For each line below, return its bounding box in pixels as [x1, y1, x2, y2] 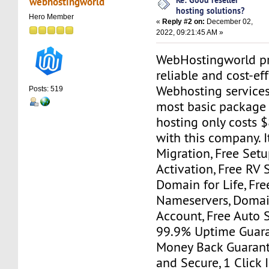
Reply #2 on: [162, 17, 205, 26]
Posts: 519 [29, 85, 64, 94]
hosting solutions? [176, 4, 245, 16]
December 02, [205, 17, 253, 26]
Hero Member [29, 13, 74, 22]
